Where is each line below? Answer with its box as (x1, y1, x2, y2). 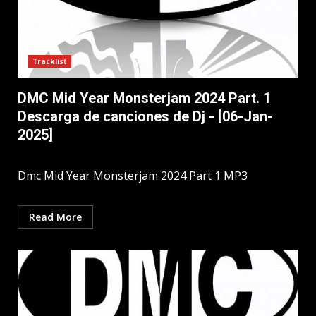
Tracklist (32, 56, 67, 67)
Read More (29, 210, 82, 224)
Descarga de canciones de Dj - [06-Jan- (18, 108, 273, 126)
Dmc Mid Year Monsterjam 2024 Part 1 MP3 (18, 168, 250, 184)
